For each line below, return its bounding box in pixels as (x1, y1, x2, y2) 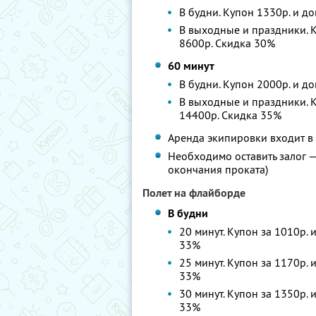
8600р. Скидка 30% (179, 36, 276, 50)
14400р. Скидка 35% (179, 108, 282, 122)
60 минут (168, 59, 215, 73)
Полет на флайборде (142, 186, 245, 200)
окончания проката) (168, 162, 269, 176)
